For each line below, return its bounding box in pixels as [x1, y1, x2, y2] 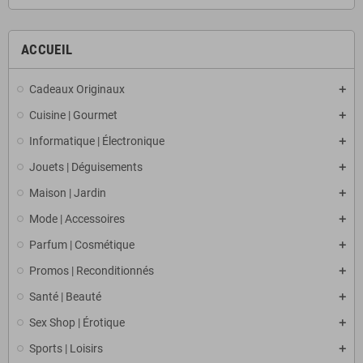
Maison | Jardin [29, 186, 106, 199]
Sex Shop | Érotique [29, 316, 125, 329]
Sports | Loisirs [29, 342, 103, 355]
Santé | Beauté [29, 290, 101, 303]
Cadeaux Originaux [29, 83, 125, 96]
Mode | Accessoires [29, 212, 125, 225]
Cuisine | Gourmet [29, 109, 117, 122]
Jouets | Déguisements [29, 160, 143, 173]
